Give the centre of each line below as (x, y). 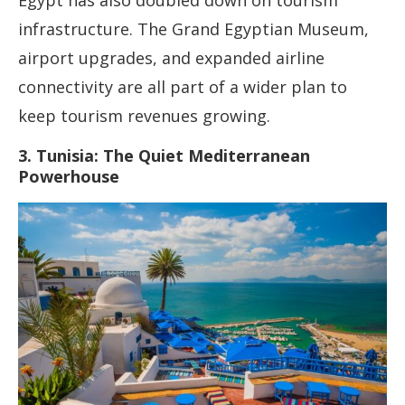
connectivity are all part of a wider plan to (183, 87)
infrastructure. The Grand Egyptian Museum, (193, 29)
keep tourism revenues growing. (144, 116)
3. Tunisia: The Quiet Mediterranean (164, 156)
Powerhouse (69, 177)
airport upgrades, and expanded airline (171, 58)
